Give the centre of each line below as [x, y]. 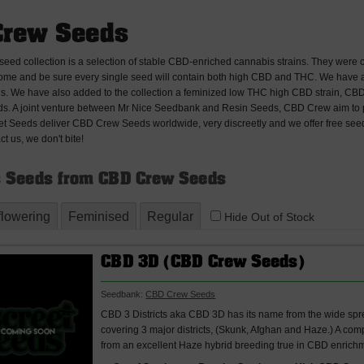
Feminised [99, 217]
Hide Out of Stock [268, 217]
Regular [171, 217]
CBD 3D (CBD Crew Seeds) [203, 263]
